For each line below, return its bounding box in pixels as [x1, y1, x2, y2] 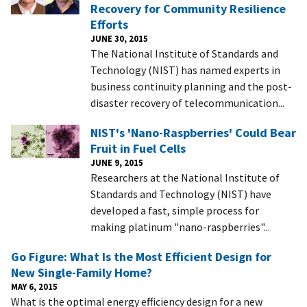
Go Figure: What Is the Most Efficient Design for [11, 248, 271, 265]
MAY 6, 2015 [11, 280, 58, 292]
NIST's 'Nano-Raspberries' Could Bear [90, 124, 296, 140]
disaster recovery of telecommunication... [90, 95, 284, 110]
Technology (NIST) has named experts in [90, 62, 280, 77]
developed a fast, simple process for [90, 203, 259, 217]
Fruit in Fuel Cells [90, 140, 186, 156]
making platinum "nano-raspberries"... [90, 219, 270, 234]
